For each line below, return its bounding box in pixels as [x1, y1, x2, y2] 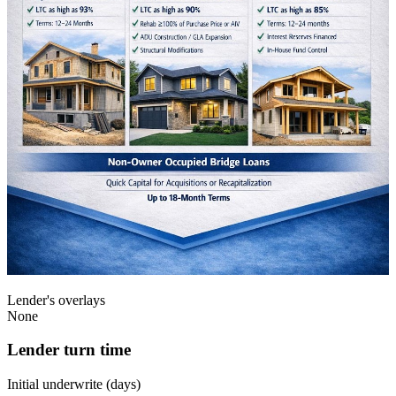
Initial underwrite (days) [7, 377, 141, 392]
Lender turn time [7, 340, 131, 360]
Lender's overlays [7, 292, 105, 308]
